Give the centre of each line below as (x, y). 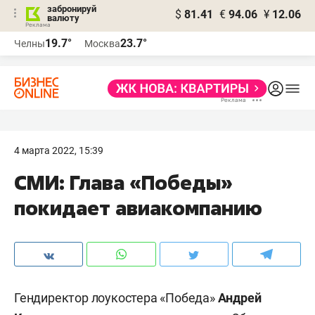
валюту (63, 18)
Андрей (239, 298)
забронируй (72, 9)
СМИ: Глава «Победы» (123, 182)
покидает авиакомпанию (138, 208)
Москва (102, 44)
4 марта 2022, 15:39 (59, 150)
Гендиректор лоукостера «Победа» (116, 298)
